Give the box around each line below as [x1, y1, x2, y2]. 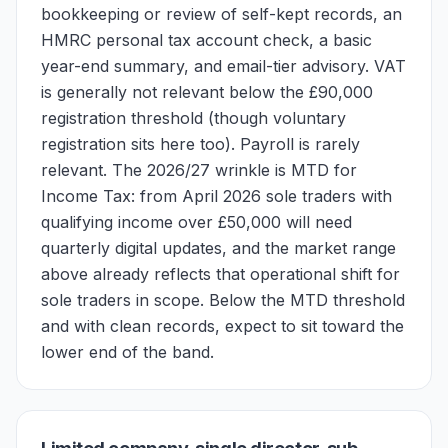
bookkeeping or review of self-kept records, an [41, 4, 402, 24]
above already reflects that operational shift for [41, 264, 400, 284]
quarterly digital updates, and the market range [41, 238, 396, 258]
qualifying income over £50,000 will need [41, 212, 352, 232]
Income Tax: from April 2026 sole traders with [41, 186, 392, 206]
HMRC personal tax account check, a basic [41, 30, 372, 50]
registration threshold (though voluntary [41, 108, 346, 128]
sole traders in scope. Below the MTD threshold [41, 290, 405, 310]
